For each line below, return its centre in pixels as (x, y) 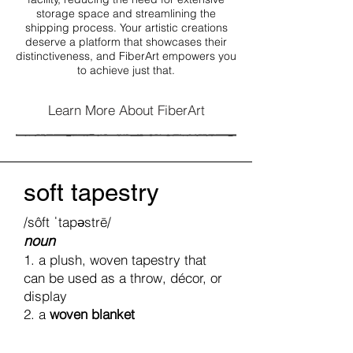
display (45, 296)
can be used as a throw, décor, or (123, 278)
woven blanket (92, 314)
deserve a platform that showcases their (126, 42)
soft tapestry (91, 192)
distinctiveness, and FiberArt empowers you (126, 56)
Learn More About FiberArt (126, 110)
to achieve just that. (126, 70)
